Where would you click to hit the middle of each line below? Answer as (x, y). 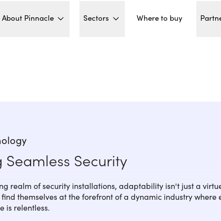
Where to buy (160, 18)
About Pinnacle (29, 18)
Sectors (97, 18)
